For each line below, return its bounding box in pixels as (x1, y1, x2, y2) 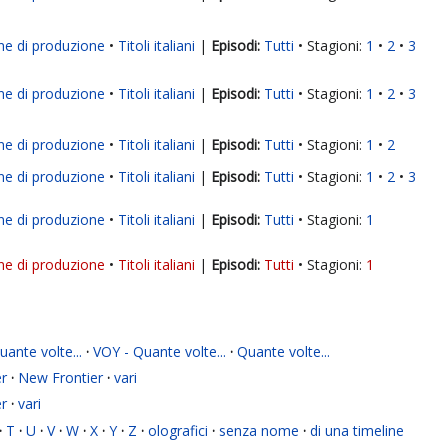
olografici (148, 421, 208, 441)
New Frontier (18, 368, 103, 388)
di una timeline (310, 421, 404, 441)
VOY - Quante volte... (93, 342, 226, 362)
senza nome (219, 421, 299, 441)
